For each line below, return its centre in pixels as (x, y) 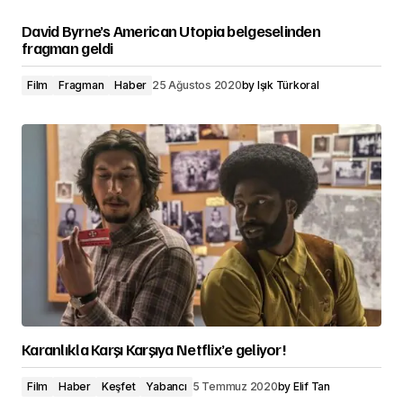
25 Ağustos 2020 (197, 85)
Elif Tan (312, 386)
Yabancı (166, 386)
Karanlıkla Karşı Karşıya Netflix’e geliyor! (154, 349)
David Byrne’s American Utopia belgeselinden (171, 31)
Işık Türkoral (288, 85)
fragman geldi (67, 48)
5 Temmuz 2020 (235, 386)
